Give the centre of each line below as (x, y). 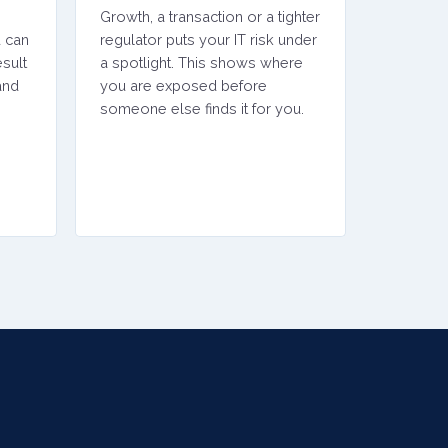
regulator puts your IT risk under (208, 39)
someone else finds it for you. (201, 108)
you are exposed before (183, 85)
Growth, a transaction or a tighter (209, 16)
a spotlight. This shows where (201, 62)
